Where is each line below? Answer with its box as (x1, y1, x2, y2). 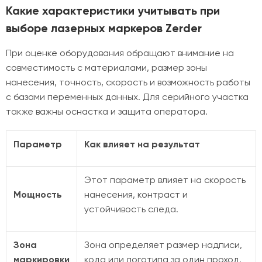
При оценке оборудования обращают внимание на (6, 47, 234, 58)
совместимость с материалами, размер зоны (6, 62, 207, 73)
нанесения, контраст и (84, 189, 188, 200)
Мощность (13, 189, 62, 200)
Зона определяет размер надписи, (84, 239, 242, 250)
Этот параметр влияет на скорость (84, 174, 246, 185)
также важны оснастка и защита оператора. (6, 106, 208, 117)
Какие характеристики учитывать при (6, 4, 220, 18)
